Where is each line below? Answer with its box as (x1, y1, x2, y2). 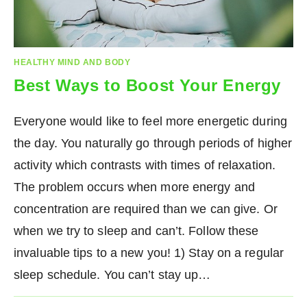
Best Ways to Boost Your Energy (14, 76, 281, 95)
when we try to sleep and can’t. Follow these (14, 224, 259, 238)
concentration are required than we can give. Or (14, 202, 278, 217)
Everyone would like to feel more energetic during (14, 114, 287, 129)
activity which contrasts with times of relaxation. (14, 158, 276, 173)
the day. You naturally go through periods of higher (14, 136, 293, 151)
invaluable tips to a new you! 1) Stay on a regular (14, 246, 284, 260)
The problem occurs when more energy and (14, 180, 255, 195)
